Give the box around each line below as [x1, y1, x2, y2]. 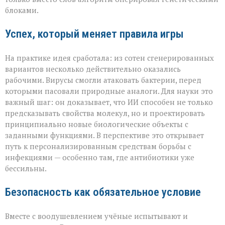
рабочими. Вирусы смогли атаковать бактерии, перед [5, 75, 201, 85]
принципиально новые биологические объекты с [5, 119, 188, 130]
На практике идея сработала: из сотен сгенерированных [5, 53, 214, 63]
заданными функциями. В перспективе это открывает [5, 130, 204, 141]
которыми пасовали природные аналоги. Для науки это [5, 86, 213, 96]
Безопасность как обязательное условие [5, 185, 201, 199]
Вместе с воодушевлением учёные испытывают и [5, 211, 188, 221]
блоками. [5, 5, 39, 16]
